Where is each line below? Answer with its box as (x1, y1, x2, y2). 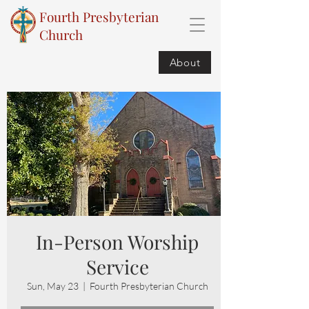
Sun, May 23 (26, 280, 79, 292)
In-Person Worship (36, 229, 199, 255)
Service (86, 254, 149, 279)
